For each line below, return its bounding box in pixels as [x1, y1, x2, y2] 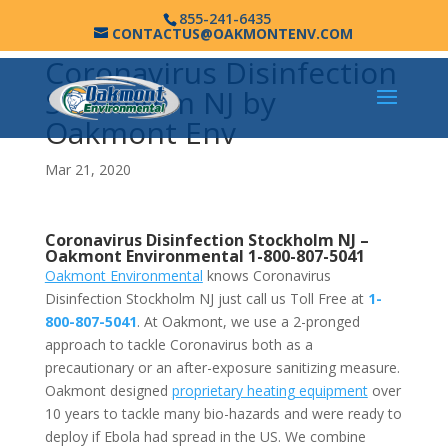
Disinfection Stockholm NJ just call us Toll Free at [44, 289, 368, 308]
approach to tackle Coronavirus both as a [44, 335, 313, 354]
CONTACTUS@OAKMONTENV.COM [112, 23, 354, 43]
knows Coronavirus [202, 266, 331, 285]
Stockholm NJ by [44, 82, 276, 123]
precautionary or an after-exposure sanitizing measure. [44, 358, 400, 377]
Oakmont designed [44, 381, 172, 400]
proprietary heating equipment [171, 381, 368, 400]
